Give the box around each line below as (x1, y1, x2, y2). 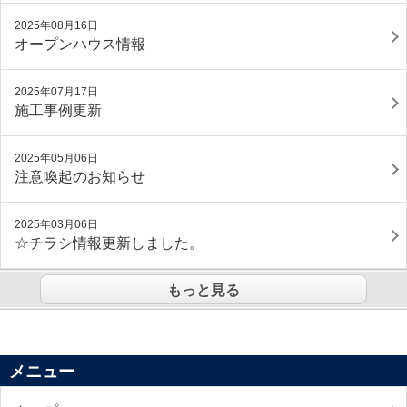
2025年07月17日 (15, 85, 98, 98)
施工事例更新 (15, 103, 102, 118)
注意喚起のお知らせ (15, 169, 145, 184)
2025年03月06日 (15, 218, 98, 231)
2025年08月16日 (15, 19, 98, 32)
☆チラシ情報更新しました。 (15, 235, 203, 251)
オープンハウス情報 (15, 36, 145, 52)
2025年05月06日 (15, 152, 98, 164)
